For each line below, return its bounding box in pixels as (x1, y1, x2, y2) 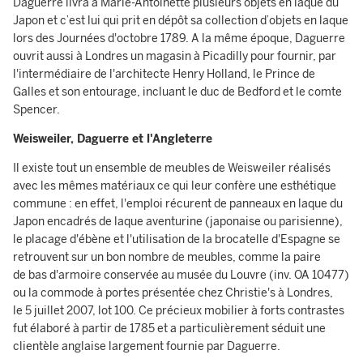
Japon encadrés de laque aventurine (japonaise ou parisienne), (13, 215, 343, 228)
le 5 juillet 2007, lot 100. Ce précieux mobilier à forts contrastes (13, 304, 344, 318)
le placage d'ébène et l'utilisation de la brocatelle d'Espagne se (13, 233, 340, 246)
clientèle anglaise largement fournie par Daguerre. (13, 340, 283, 353)
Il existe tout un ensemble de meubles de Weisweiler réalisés (13, 161, 331, 175)
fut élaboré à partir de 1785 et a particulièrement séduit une (13, 322, 326, 335)
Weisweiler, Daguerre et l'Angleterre (13, 132, 212, 146)
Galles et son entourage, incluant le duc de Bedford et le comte (13, 85, 342, 99)
